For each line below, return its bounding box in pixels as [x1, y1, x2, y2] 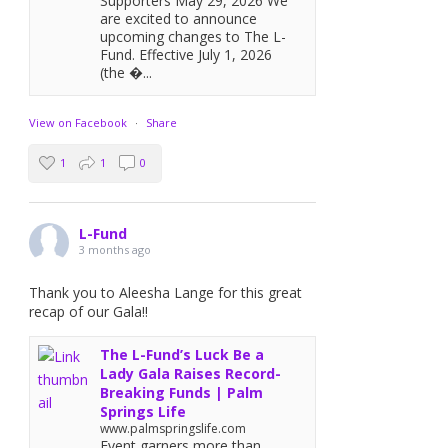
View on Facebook [29, 114, 128, 130]
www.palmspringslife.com [100, 419, 247, 437]
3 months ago [79, 241, 152, 257]
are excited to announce [100, 8, 258, 28]
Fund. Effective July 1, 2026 [100, 44, 273, 64]
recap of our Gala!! [29, 301, 149, 321]
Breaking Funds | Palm [100, 382, 264, 402]
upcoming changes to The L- [100, 26, 287, 46]
